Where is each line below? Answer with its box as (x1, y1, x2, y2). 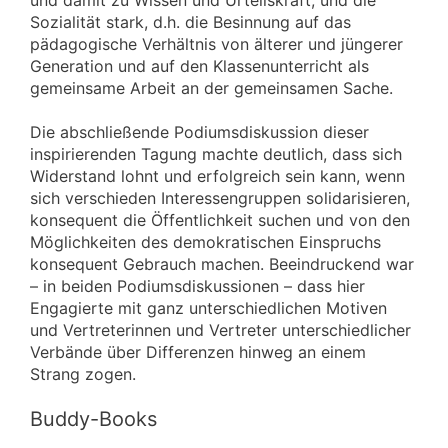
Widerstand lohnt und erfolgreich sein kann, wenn (30, 165, 405, 186)
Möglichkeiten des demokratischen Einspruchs (30, 231, 381, 252)
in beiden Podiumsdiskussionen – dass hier (38, 275, 365, 296)
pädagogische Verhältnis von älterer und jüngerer (30, 33, 403, 54)
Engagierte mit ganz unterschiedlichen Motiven (30, 297, 387, 318)
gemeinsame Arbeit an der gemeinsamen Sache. (30, 77, 393, 98)
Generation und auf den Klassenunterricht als (30, 55, 369, 76)
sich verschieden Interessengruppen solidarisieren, (30, 187, 410, 208)
